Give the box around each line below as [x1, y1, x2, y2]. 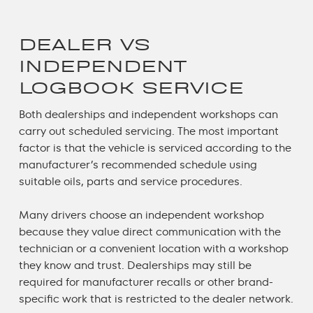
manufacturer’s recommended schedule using [18, 157, 257, 171]
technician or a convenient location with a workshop [18, 241, 289, 255]
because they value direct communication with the [18, 224, 281, 238]
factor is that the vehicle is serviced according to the [18, 140, 291, 154]
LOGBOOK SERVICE [18, 78, 244, 98]
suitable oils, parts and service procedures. [18, 174, 242, 188]
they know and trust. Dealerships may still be [18, 258, 252, 272]
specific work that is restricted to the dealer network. [18, 291, 293, 305]
